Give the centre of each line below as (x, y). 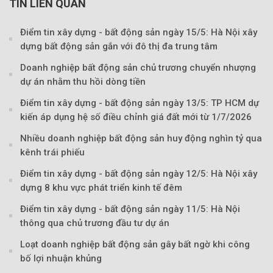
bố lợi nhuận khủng (61, 259)
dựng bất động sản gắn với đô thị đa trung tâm (119, 47)
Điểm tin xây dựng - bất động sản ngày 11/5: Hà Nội (130, 209)
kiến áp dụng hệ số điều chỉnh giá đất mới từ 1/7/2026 (136, 117)
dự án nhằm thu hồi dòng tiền (83, 82)
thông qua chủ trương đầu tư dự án (95, 223)
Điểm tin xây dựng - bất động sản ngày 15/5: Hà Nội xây (139, 33)
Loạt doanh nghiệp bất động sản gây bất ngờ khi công (135, 245)
